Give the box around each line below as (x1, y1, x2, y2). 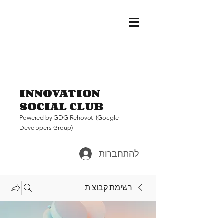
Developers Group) (19, 124, 73, 131)
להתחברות (99, 148, 139, 159)
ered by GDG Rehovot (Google (31, 114, 119, 121)
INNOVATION (19, 84, 100, 102)
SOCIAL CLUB (19, 97, 106, 115)
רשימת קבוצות (85, 183, 132, 192)
